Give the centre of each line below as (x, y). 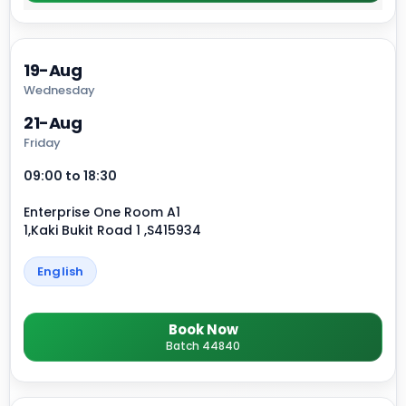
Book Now (203, 330)
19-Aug (53, 71)
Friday (42, 143)
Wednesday (59, 91)
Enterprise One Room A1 (102, 213)
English (61, 272)
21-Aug (53, 123)
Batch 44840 (203, 346)
